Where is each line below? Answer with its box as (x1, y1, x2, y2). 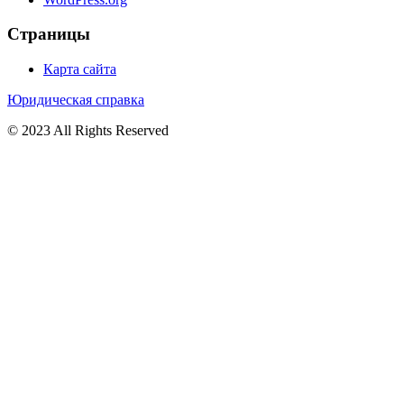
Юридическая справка (7, 92, 144, 108)
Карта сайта (43, 61, 116, 78)
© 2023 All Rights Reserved (7, 123, 169, 139)
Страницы (7, 24, 90, 44)
